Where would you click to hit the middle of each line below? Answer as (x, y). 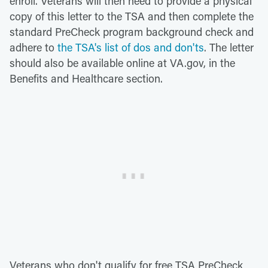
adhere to (33, 48)
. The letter (229, 48)
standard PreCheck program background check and (132, 32)
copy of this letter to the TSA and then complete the (132, 16)
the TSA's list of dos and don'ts (131, 48)
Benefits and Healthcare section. (86, 79)
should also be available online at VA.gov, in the (122, 63)
